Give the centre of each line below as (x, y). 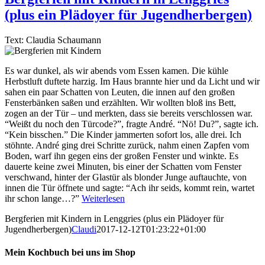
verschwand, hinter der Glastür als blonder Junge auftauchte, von (126, 177)
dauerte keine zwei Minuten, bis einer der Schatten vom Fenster (123, 166)
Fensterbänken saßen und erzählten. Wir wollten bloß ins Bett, (120, 102)
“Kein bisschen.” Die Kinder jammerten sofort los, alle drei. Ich (123, 134)
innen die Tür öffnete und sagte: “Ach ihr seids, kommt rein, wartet (130, 188)
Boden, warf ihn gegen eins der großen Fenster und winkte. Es (122, 156)
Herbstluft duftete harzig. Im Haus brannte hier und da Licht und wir (132, 81)
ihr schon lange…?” (43, 198)
